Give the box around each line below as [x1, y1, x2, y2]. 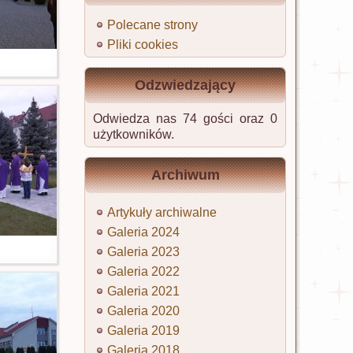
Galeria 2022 [107, 265, 180, 278]
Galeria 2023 [107, 245, 180, 258]
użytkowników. [93, 128, 174, 141]
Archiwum [150, 167, 220, 183]
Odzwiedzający [135, 77, 236, 93]
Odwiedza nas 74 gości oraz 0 [93, 112, 277, 125]
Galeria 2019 [107, 324, 180, 337]
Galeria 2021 [107, 284, 180, 298]
